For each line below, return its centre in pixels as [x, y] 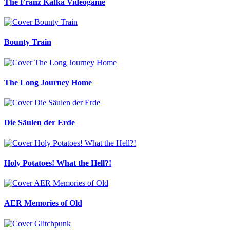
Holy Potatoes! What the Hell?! [58, 163]
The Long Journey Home [48, 82]
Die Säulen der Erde [40, 123]
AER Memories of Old [43, 203]
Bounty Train [28, 42]
